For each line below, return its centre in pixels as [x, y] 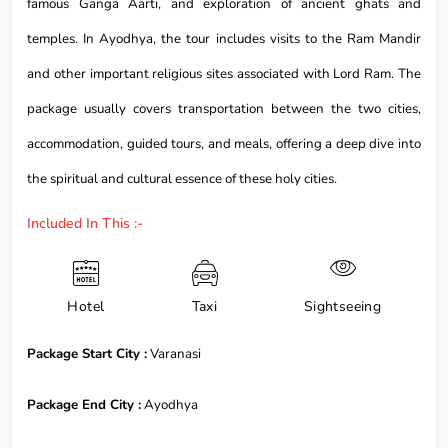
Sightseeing [342, 306]
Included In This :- [85, 223]
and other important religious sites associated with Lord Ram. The [224, 73]
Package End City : [84, 404]
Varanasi [174, 353]
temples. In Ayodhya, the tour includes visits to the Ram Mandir [224, 38]
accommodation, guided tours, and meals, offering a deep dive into [224, 143]
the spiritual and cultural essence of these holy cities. [182, 178]
